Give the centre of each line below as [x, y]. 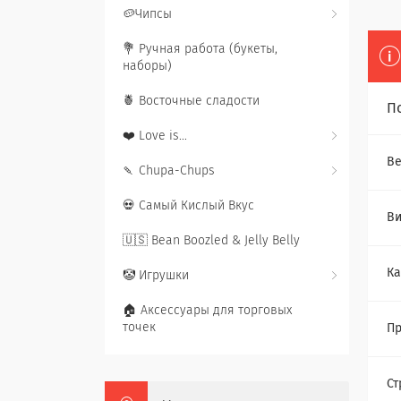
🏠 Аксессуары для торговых [207, 311]
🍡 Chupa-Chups [169, 171]
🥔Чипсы [147, 14]
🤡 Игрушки [156, 276]
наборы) [147, 66]
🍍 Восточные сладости [191, 101]
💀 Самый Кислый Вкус [188, 206]
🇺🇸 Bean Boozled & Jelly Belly [211, 241]
